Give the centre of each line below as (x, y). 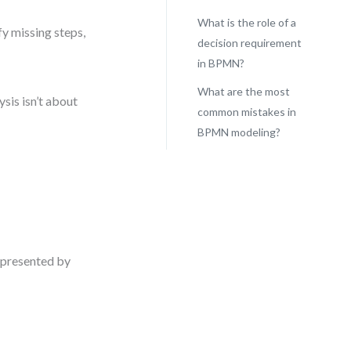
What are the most (243, 91)
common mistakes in (246, 112)
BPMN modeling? (239, 132)
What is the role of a (246, 22)
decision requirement (249, 43)
